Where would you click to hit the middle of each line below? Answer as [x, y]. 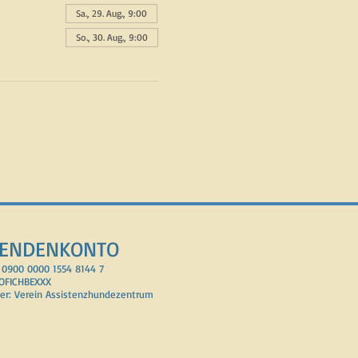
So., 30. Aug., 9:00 [111, 38]
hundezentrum [121, 294]
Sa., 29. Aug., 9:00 [111, 14]
